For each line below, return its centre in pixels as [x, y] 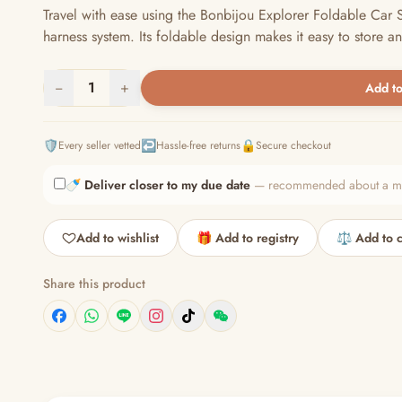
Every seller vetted [100, 145]
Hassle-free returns [198, 145]
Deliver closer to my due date [167, 185]
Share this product [94, 284]
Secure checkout [293, 145]
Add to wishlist [118, 238]
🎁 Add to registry [248, 238]
